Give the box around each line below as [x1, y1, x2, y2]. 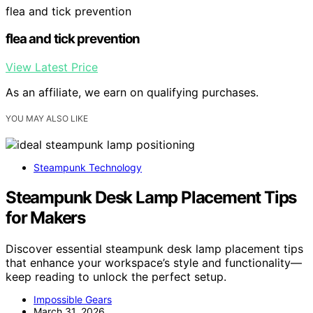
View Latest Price [6, 60, 98, 75]
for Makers [6, 208, 86, 228]
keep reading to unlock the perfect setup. [6, 269, 226, 284]
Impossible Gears [34, 293, 112, 305]
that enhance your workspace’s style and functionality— [6, 255, 302, 270]
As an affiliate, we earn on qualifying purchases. [6, 85, 259, 100]
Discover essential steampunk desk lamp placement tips [6, 241, 303, 256]
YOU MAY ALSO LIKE [6, 113, 88, 124]
